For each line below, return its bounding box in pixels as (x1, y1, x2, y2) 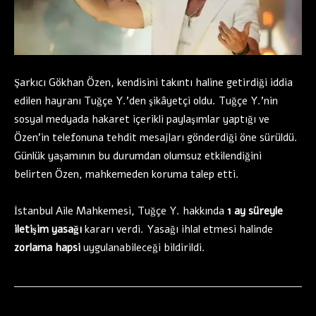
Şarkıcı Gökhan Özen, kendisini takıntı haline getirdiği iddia (14, 75, 293, 90)
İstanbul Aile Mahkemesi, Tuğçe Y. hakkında (14, 204, 227, 219)
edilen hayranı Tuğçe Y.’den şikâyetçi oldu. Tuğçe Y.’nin (14, 94, 278, 109)
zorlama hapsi (14, 241, 80, 255)
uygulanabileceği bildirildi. (80, 241, 205, 255)
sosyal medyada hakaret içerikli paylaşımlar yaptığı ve (14, 112, 269, 127)
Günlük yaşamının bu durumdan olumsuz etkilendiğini (14, 149, 262, 164)
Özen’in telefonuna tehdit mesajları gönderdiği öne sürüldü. (14, 130, 298, 145)
